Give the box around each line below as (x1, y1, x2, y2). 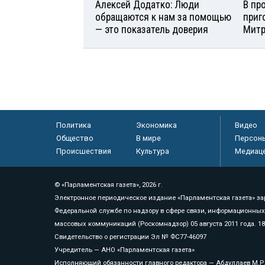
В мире (135, 134, 161, 143)
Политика (56, 121, 91, 130)
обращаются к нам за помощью (95, 11, 231, 24)
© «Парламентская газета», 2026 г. (54, 181, 163, 189)
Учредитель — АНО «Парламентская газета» (54, 246, 195, 254)
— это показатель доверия (95, 24, 208, 36)
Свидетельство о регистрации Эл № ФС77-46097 (54, 233, 206, 241)
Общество (56, 134, 93, 143)
